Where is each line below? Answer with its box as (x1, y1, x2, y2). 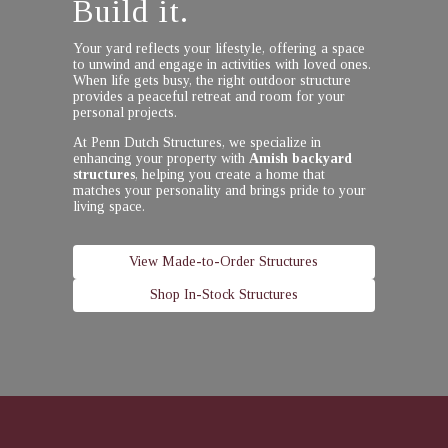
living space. (72, 199, 145, 214)
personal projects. (72, 105, 177, 120)
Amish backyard (248, 151, 352, 166)
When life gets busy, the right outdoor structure (72, 73, 351, 88)
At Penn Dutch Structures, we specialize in (72, 135, 321, 150)
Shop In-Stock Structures (149, 287, 298, 303)
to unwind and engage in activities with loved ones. (72, 57, 371, 72)
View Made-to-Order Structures (129, 253, 319, 269)
